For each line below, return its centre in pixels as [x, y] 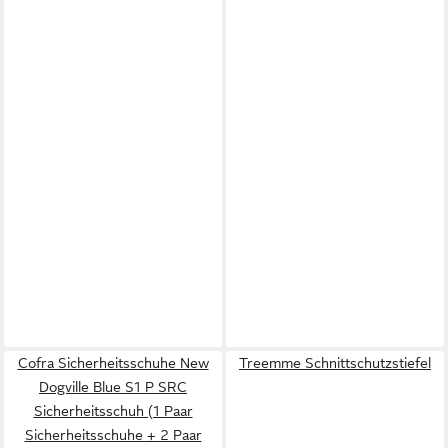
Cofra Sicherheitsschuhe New [113, 363]
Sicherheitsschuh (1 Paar [113, 411]
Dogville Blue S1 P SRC [113, 387]
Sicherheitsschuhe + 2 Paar [113, 435]
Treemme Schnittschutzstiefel [335, 363]
